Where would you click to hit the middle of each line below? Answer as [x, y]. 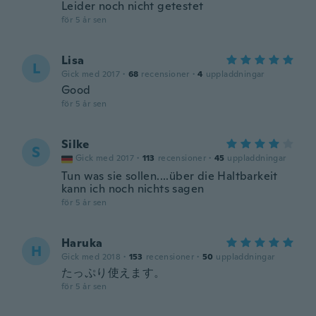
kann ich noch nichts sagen [133, 189]
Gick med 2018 [91, 257]
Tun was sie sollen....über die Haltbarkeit [170, 176]
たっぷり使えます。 [114, 273]
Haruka [82, 243]
